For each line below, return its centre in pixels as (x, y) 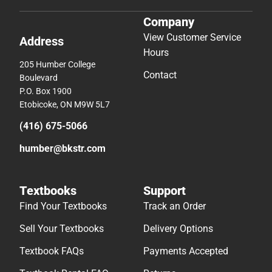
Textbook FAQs (52, 251)
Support (165, 190)
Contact (160, 75)
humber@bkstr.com (63, 148)
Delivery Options (178, 228)
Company (169, 22)
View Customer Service (192, 37)
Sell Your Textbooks (62, 228)
